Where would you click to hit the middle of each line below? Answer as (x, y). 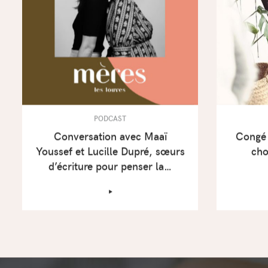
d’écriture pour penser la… (110, 167)
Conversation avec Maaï (110, 137)
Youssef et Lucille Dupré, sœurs (110, 152)
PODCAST (110, 119)
